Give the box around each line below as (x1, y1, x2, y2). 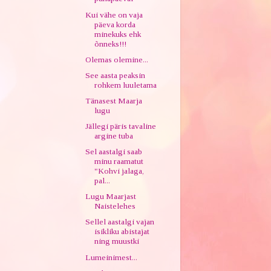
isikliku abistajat (94, 227, 150, 237)
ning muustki (94, 237, 140, 246)
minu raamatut (94, 157, 144, 166)
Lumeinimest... (85, 252, 138, 262)
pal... (94, 176, 111, 186)
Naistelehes (94, 201, 136, 211)
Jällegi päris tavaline (85, 122, 157, 131)
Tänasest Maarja (85, 96, 143, 105)
